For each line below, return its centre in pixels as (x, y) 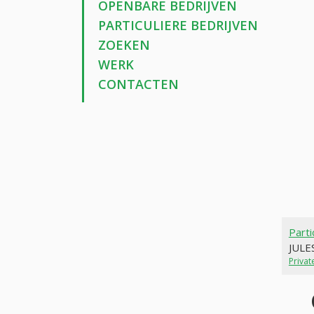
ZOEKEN (124, 45)
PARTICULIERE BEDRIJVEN (178, 26)
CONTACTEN (138, 84)
